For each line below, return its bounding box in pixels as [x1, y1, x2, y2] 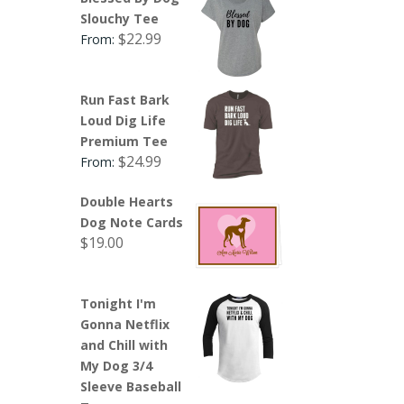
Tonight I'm [80, 294, 157, 312]
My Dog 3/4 [80, 356, 153, 374]
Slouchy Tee [80, 9, 160, 27]
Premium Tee [80, 132, 169, 150]
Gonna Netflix [80, 315, 170, 333]
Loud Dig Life [80, 111, 167, 129]
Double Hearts [80, 192, 174, 210]
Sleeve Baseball [80, 377, 182, 395]
